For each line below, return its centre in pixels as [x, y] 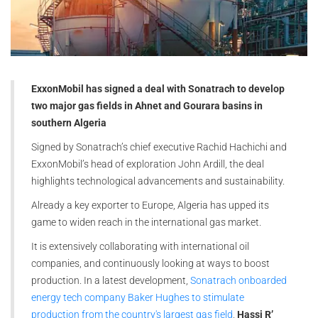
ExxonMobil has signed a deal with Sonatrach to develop [158, 89]
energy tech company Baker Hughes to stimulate [138, 298]
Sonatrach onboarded [238, 281]
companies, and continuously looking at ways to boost [150, 264]
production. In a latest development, [111, 281]
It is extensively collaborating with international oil [140, 247]
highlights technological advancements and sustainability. [159, 181]
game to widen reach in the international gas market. [147, 223]
